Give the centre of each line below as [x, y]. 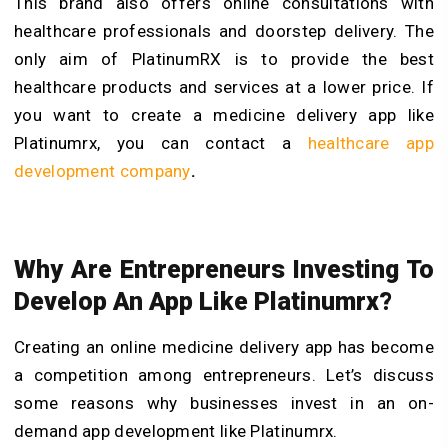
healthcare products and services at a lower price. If [224, 86]
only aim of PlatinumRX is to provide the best [224, 58]
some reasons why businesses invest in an [211, 402]
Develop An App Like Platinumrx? [203, 301]
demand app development [115, 430]
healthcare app [370, 142]
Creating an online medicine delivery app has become [224, 346]
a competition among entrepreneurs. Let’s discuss [224, 374]
